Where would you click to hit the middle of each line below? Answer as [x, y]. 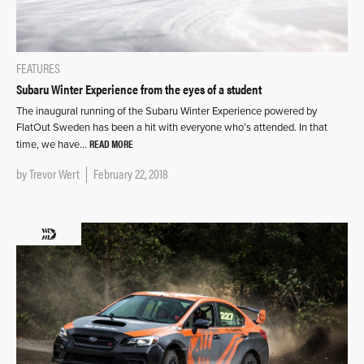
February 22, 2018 [131, 174]
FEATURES [38, 68]
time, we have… [53, 145]
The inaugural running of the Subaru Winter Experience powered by [167, 112]
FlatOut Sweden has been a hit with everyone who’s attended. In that [172, 128]
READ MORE [111, 144]
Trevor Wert [54, 174]
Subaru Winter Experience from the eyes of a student [139, 89]
